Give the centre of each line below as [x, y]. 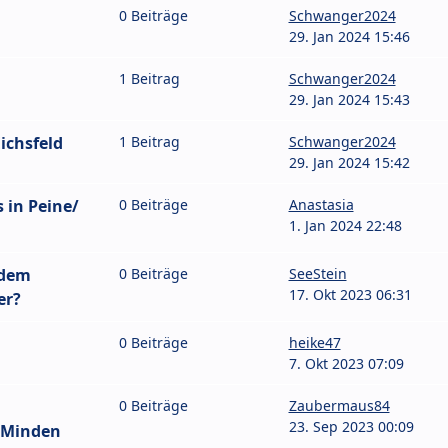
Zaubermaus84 [339, 406]
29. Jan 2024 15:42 [349, 163]
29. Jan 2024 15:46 [349, 37]
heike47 [314, 343]
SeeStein [317, 274]
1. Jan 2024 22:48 [345, 226]
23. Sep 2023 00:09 [351, 427]
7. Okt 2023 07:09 [346, 364]
